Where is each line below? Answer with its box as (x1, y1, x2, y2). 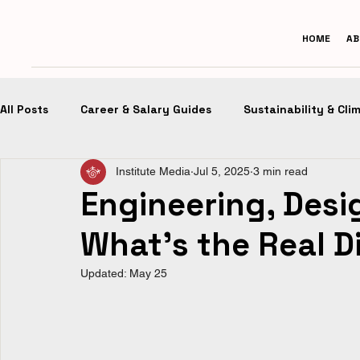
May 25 (129, 266, 167, 280)
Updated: (80, 266, 129, 280)
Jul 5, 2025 (194, 165, 250, 178)
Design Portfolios (32, 166, 130, 182)
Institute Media (116, 165, 190, 178)
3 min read (253, 165, 308, 178)
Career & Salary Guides (80, 102, 211, 117)
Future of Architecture (162, 166, 295, 182)
